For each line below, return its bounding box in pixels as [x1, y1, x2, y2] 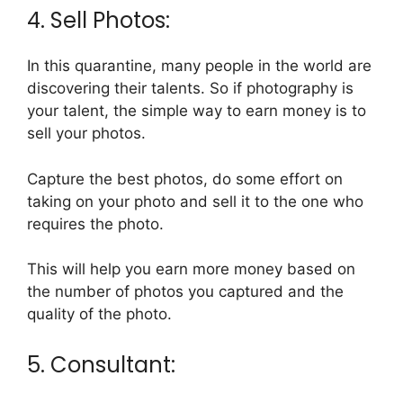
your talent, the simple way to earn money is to [27, 102, 366, 121]
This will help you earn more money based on [27, 260, 355, 279]
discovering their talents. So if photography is [27, 79, 354, 98]
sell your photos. [27, 124, 146, 143]
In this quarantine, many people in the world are [27, 57, 372, 76]
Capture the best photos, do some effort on [27, 169, 343, 188]
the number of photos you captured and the [27, 282, 344, 301]
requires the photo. [27, 214, 164, 233]
